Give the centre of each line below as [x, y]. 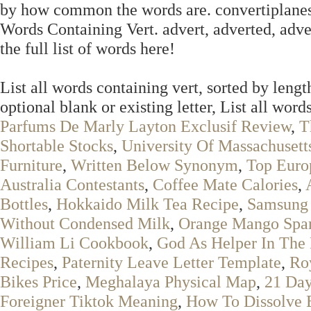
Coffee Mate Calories [225, 184]
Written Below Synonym [154, 165]
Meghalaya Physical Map [171, 281]
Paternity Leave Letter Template [171, 262]
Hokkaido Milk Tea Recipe [148, 204]
